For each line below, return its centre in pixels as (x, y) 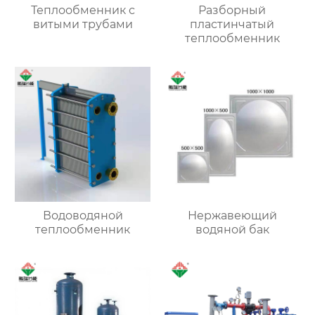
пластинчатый (232, 24)
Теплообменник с (83, 10)
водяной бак (232, 230)
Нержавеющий (232, 216)
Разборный (232, 10)
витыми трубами (83, 24)
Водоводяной (83, 216)
